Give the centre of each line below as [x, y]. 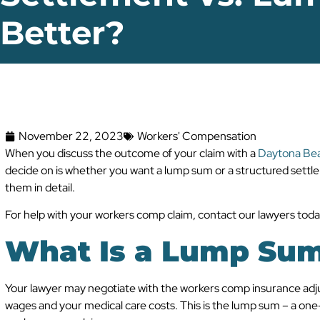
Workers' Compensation [197, 136]
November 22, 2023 [71, 136]
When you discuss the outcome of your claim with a [131, 153]
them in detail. [40, 187]
